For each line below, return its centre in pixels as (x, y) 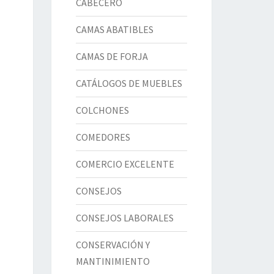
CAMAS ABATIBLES (114, 29)
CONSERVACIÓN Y (113, 245)
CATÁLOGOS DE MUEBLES (129, 83)
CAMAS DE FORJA (112, 56)
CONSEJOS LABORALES (124, 218)
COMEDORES (103, 137)
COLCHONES (102, 110)
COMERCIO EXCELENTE (125, 164)
